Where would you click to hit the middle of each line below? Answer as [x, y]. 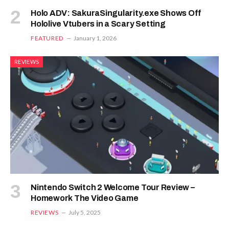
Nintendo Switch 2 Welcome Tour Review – [113, 187]
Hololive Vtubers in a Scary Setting [98, 24]
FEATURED [47, 38]
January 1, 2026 [95, 38]
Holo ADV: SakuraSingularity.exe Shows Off [116, 13]
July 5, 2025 [85, 212]
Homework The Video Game [85, 198]
